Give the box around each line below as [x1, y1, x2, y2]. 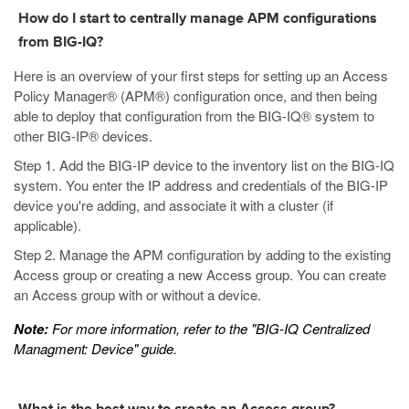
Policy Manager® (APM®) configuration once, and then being [14, 86, 377, 105]
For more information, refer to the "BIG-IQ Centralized [48, 319, 370, 338]
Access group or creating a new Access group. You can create [14, 265, 386, 284]
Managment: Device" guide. [14, 339, 177, 358]
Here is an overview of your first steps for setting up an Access [14, 66, 388, 85]
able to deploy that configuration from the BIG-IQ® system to [14, 106, 374, 125]
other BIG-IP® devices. [14, 126, 152, 145]
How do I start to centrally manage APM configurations [18, 12, 377, 26]
